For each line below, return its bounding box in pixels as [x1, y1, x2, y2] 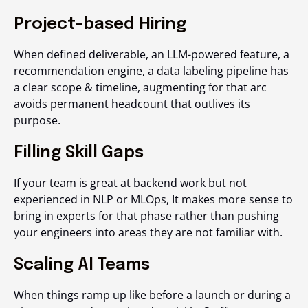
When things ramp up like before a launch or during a [14, 287, 291, 303]
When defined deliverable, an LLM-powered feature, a [14, 47, 289, 63]
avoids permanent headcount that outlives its [14, 96, 250, 112]
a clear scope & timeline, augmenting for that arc [14, 80, 267, 96]
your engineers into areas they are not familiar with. [14, 225, 283, 241]
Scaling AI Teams [14, 256, 150, 274]
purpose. [14, 113, 60, 129]
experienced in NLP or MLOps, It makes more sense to [14, 192, 293, 208]
